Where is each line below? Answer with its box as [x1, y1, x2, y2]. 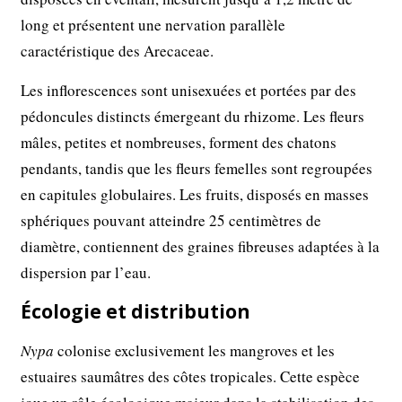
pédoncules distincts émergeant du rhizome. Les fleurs [21, 106, 365, 127]
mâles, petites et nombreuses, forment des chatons [21, 132, 337, 153]
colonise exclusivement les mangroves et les [54, 340, 336, 362]
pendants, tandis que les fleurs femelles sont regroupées [21, 158, 373, 179]
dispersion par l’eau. [21, 262, 152, 284]
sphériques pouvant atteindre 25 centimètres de [21, 210, 322, 232]
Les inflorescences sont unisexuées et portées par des [21, 80, 357, 101]
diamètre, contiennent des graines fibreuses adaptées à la [21, 236, 380, 258]
